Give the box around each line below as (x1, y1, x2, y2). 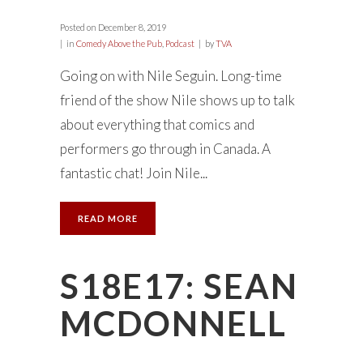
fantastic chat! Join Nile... (60, 164, 207, 181)
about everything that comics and (60, 116, 254, 133)
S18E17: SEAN (60, 266, 298, 306)
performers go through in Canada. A (60, 140, 271, 157)
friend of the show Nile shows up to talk (60, 92, 295, 109)
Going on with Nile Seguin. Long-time (60, 67, 282, 84)
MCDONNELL (60, 303, 287, 344)
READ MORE (78, 213, 138, 224)
